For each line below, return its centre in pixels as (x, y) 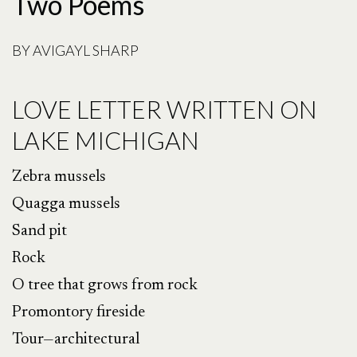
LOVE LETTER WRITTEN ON (165, 110)
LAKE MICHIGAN (106, 141)
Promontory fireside (78, 313)
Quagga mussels (66, 204)
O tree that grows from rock (105, 286)
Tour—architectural (76, 340)
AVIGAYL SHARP (86, 50)
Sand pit (39, 231)
